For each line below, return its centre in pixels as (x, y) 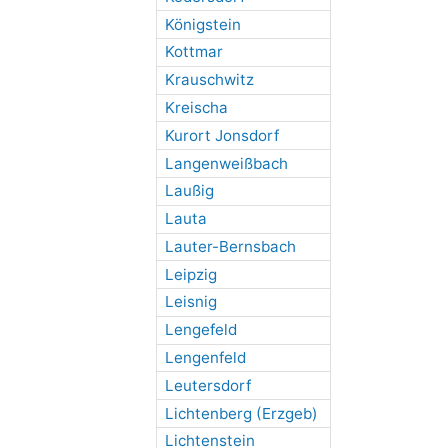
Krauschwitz (209, 80)
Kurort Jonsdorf (221, 135)
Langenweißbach (226, 163)
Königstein (202, 24)
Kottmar (193, 52)
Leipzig (190, 274)
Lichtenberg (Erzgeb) (241, 413)
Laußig (189, 191)
